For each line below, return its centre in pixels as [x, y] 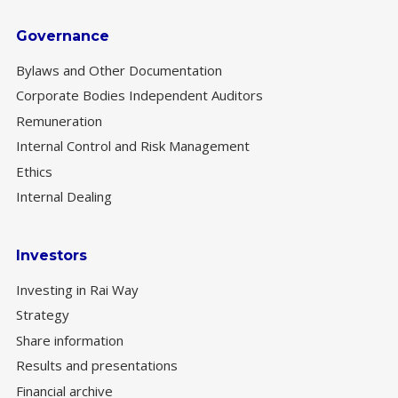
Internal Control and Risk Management [133, 146]
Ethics [34, 171]
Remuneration [59, 120]
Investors [52, 255]
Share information [70, 340]
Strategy [43, 315]
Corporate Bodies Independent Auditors [139, 96]
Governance [63, 36]
